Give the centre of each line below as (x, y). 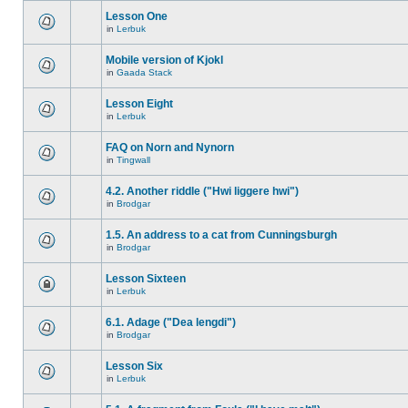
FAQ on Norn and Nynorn (170, 148)
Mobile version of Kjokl (164, 60)
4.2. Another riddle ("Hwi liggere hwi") (202, 191)
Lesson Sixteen (146, 279)
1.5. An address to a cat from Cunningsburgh (221, 235)
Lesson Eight (139, 104)
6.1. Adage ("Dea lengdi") (171, 322)
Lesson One (137, 16)
